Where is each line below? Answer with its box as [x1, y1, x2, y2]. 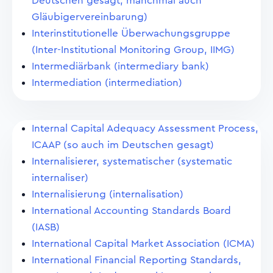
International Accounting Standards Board [32, 205, 231, 216]
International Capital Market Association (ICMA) [32, 238, 255, 249]
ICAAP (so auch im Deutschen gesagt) [32, 140, 214, 150]
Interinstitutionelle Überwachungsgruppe [32, 28, 230, 38]
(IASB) [32, 222, 60, 232]
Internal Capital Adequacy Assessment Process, [32, 123, 258, 133]
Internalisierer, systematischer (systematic [32, 156, 232, 166]
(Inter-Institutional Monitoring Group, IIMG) [32, 44, 235, 55]
